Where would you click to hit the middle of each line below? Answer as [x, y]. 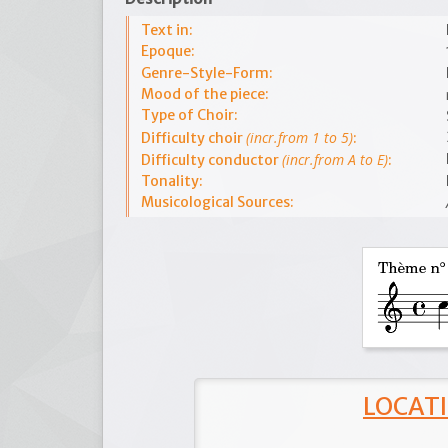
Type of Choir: [189, 115]
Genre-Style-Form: [207, 73]
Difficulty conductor [211, 160]
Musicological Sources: [217, 202]
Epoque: [168, 51]
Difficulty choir [193, 138]
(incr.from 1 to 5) [299, 137]
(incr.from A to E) [335, 159]
